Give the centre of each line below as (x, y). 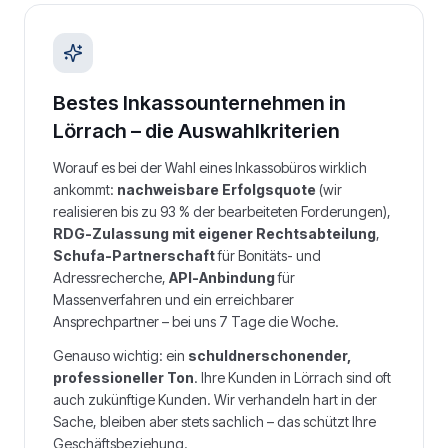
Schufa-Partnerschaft (134, 255)
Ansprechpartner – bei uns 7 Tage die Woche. (196, 321)
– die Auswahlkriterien (233, 131)
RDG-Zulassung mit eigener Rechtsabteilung (214, 233)
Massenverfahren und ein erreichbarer (173, 299)
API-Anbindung (222, 277)
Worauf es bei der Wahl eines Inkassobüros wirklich (210, 167)
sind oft (367, 377)
